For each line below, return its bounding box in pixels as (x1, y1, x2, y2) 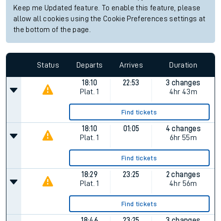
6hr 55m (169, 134, 197, 142)
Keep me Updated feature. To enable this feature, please (13, 4, 201, 12)
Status (37, 61, 59, 69)
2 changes (166, 171, 200, 179)
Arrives (119, 61, 143, 69)
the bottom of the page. (13, 26, 91, 34)
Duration (169, 61, 198, 69)
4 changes (165, 125, 201, 133)
